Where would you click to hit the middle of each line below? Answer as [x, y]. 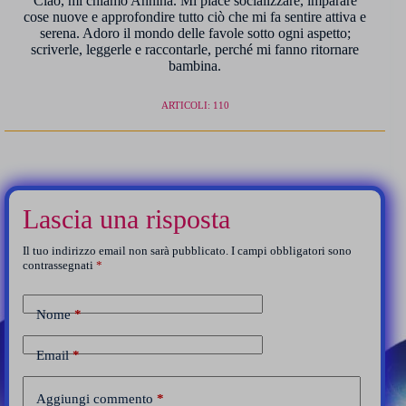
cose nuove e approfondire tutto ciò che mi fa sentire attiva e [195, 17]
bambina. [195, 66]
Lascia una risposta [126, 219]
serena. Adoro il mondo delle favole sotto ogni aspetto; [195, 34]
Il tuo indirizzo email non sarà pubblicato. [126, 251]
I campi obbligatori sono [291, 251]
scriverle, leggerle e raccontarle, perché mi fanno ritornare [195, 50]
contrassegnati [59, 266]
